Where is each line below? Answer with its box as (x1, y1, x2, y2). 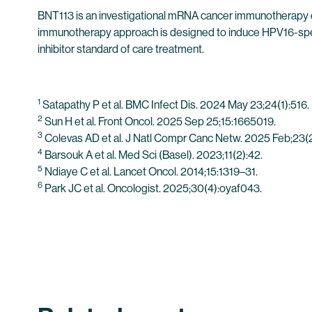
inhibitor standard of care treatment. (38, 42, 204, 56)
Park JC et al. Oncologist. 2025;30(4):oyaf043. (42, 182, 262, 195)
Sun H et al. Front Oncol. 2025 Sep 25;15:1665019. (42, 115, 276, 128)
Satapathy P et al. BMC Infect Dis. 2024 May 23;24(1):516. (40, 98, 309, 111)
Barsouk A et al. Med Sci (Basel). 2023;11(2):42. (42, 148, 265, 162)
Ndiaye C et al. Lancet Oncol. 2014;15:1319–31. (42, 165, 258, 178)
